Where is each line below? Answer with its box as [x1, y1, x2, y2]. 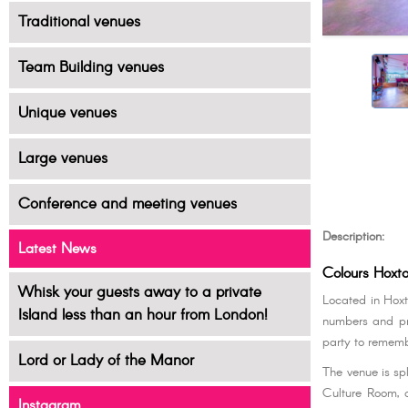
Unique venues [17, 102, 117, 125]
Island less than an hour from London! [17, 304, 268, 328]
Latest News [17, 238, 97, 260]
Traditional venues [17, 11, 140, 35]
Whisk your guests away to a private [17, 281, 261, 305]
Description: [322, 228, 385, 247]
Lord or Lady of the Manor [17, 350, 194, 373]
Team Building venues [17, 56, 164, 80]
